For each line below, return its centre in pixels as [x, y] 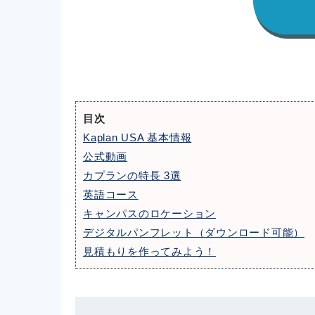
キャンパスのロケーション [149, 214]
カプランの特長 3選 [132, 176]
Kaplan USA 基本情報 [137, 138]
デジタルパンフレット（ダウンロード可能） [194, 233]
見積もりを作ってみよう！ [149, 252]
